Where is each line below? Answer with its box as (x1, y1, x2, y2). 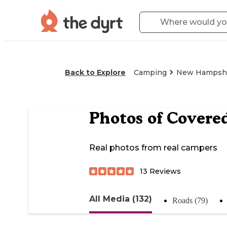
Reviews (147, 166, 181, 176)
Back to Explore (65, 68, 126, 77)
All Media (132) (89, 194, 152, 204)
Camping (134, 68, 167, 77)
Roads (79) (172, 196, 208, 205)
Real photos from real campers (89, 143, 217, 153)
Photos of (89, 108, 167, 128)
